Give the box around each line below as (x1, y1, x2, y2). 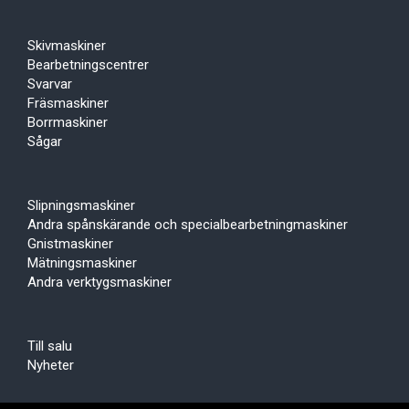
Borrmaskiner (27, 114, 108, 131)
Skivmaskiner (27, 37, 106, 55)
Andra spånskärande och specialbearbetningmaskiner (27, 216, 348, 234)
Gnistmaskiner (27, 236, 113, 253)
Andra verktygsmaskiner (27, 274, 172, 291)
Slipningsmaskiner (27, 197, 135, 215)
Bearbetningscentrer (27, 57, 149, 74)
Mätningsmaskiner (27, 255, 137, 272)
